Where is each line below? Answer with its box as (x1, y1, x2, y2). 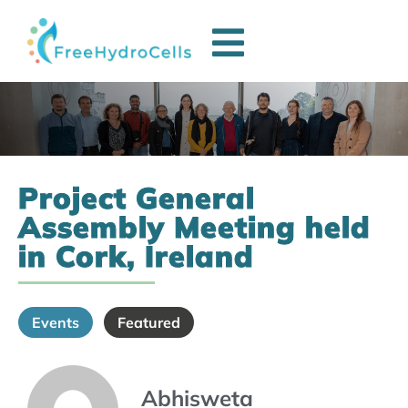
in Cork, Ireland (18, 237, 254, 274)
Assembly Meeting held (18, 208, 371, 245)
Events (32, 312, 79, 331)
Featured (117, 312, 180, 331)
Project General (18, 178, 255, 216)
